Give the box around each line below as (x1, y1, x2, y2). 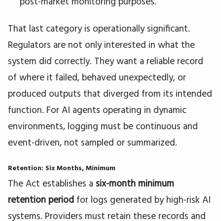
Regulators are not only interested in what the (8, 38, 195, 50)
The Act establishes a (8, 177, 96, 189)
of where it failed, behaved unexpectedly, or (8, 71, 186, 83)
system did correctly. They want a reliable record (8, 54, 203, 67)
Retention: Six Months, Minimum (8, 163, 115, 172)
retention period (8, 193, 74, 206)
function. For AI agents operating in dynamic (8, 103, 186, 115)
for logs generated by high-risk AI (74, 193, 211, 206)
